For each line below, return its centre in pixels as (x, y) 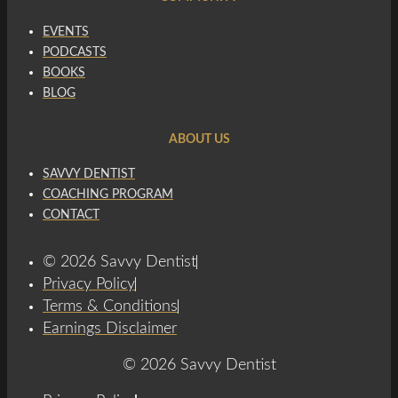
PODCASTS (75, 53)
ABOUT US (199, 140)
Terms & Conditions (110, 307)
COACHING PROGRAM (108, 195)
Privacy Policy (89, 285)
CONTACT (71, 215)
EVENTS (66, 32)
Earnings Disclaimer (110, 329)
